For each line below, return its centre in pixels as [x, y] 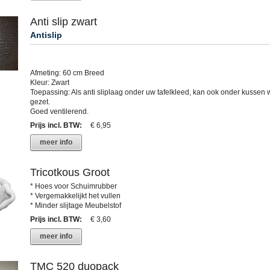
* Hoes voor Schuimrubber [73, 187]
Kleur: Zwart [49, 83]
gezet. [40, 102]
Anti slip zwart [63, 22]
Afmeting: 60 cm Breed [67, 73]
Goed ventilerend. [59, 112]
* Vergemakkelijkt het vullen [75, 196]
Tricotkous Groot [70, 173]
